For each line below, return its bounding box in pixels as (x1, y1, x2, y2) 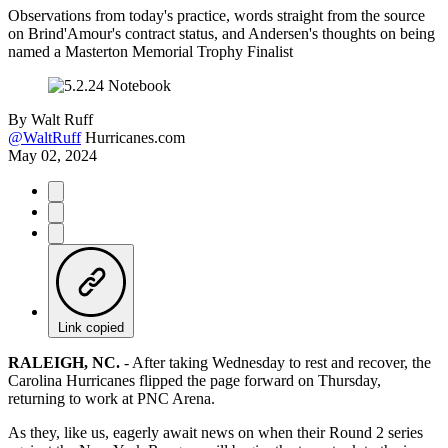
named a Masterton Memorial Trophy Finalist (8, 42, 293, 60)
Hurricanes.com (85, 128, 185, 146)
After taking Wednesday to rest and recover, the (129, 353, 431, 371)
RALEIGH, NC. (8, 353, 120, 371)
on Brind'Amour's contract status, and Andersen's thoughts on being (8, 24, 435, 42)
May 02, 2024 (8, 146, 97, 164)
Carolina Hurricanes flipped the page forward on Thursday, (8, 371, 381, 389)
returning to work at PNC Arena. (8, 389, 215, 407)
